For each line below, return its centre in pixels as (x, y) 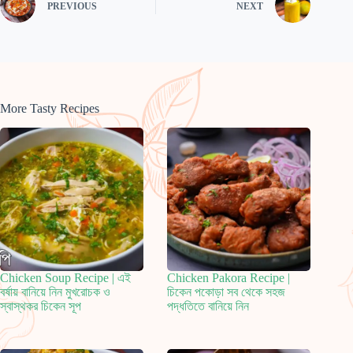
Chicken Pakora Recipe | (229, 278)
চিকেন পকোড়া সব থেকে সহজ (227, 292)
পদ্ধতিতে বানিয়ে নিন (208, 307)
